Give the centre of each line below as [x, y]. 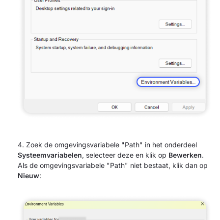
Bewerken [185, 155]
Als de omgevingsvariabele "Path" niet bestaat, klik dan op [113, 165]
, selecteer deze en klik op [125, 155]
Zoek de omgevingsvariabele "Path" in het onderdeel [111, 144]
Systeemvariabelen [50, 155]
